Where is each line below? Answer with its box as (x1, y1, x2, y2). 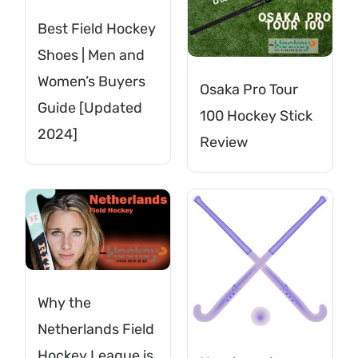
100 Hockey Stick (200, 106, 312, 125)
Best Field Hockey (38, 19, 157, 38)
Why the (38, 294, 92, 312)
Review (200, 133, 248, 151)
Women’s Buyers (38, 72, 146, 90)
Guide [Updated (38, 98, 143, 117)
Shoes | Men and (38, 46, 145, 64)
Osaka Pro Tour (200, 80, 298, 98)
